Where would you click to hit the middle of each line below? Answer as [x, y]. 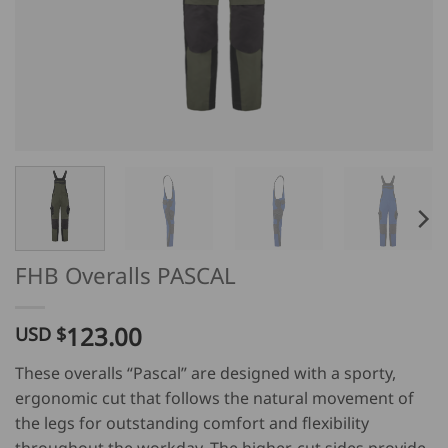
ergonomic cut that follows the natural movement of [214, 397]
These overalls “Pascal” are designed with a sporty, [205, 372]
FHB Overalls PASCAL [125, 275]
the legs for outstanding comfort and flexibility [192, 422]
